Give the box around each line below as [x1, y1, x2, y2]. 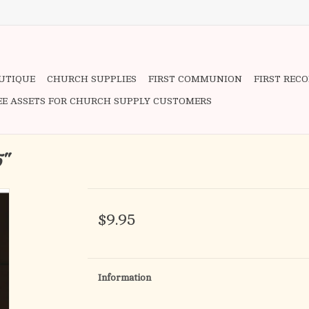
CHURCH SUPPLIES [47, 74, 137, 84]
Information [97, 272, 151, 283]
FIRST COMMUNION [148, 74, 242, 84]
